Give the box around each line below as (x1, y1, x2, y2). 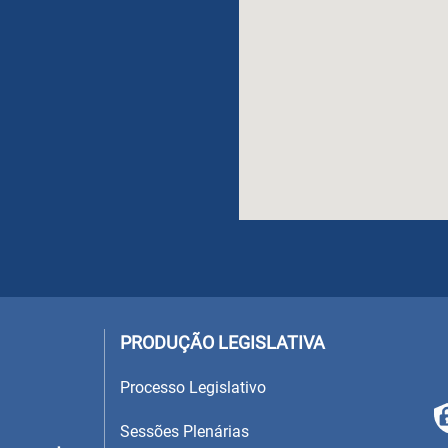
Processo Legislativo (120, 377, 266, 397)
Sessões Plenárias (120, 421, 249, 441)
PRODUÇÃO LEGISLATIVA (120, 331, 325, 353)
